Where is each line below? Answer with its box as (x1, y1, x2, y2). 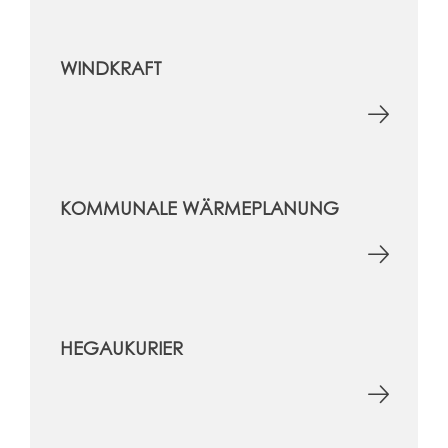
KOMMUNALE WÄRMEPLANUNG (60, 196, 339, 219)
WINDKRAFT (60, 56, 162, 79)
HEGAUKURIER (60, 336, 183, 359)
